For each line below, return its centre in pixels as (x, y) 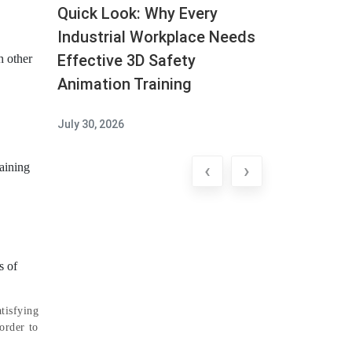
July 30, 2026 (91, 124)
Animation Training (125, 84)
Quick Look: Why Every (137, 13)
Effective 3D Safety (126, 60)
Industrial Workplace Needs (156, 37)
